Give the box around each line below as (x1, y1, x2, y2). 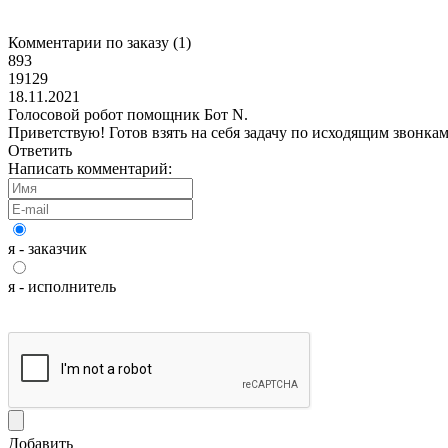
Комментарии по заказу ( (8, 34, 178, 51)
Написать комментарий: (8, 160, 172, 177)
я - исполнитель (8, 278, 116, 295)
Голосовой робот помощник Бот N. (8, 106, 248, 123)
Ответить (8, 142, 72, 159)
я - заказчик (8, 240, 87, 257)
